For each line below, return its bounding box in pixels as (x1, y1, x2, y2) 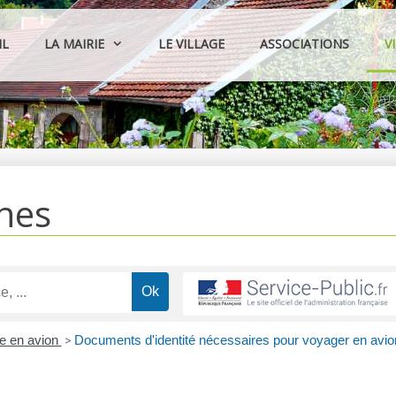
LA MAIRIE (44, 35, 105, 52)
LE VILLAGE (158, 35, 225, 52)
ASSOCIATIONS (260, 35, 350, 52)
